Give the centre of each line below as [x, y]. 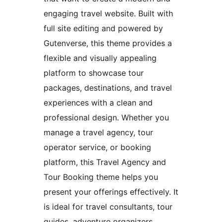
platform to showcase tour [94, 73]
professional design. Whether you [106, 118]
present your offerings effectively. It [111, 192]
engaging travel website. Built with [108, 14]
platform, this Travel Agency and [105, 162]
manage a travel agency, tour [98, 133]
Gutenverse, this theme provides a [108, 43]
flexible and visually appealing [100, 58]
